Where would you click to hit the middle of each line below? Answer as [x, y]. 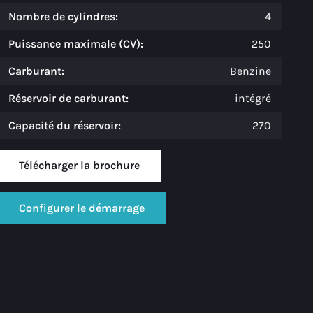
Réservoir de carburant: [68, 98]
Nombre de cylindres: [63, 16]
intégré [253, 98]
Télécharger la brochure [79, 165]
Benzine [250, 71]
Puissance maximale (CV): [75, 43]
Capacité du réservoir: [64, 125]
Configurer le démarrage [81, 208]
